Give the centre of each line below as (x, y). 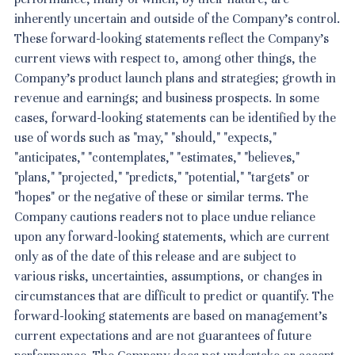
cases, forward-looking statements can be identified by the (176, 118)
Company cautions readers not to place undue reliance (165, 217)
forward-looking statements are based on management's (171, 316)
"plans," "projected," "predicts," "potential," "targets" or (162, 177)
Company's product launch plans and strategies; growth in (176, 78)
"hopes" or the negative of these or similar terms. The (162, 197)
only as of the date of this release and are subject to (156, 256)
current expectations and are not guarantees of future (163, 336)
